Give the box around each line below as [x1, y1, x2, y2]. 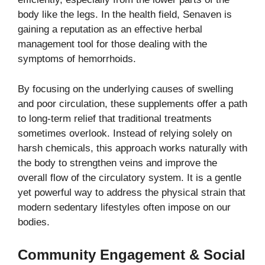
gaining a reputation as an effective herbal [18, 24, 202, 35]
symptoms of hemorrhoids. [18, 53, 136, 65]
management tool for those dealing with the [18, 38, 207, 50]
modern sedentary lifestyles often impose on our [18, 201, 231, 213]
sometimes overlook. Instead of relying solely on [18, 127, 232, 139]
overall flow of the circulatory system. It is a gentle [18, 172, 241, 183]
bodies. [18, 216, 50, 228]
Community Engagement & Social [18, 247, 245, 263]
